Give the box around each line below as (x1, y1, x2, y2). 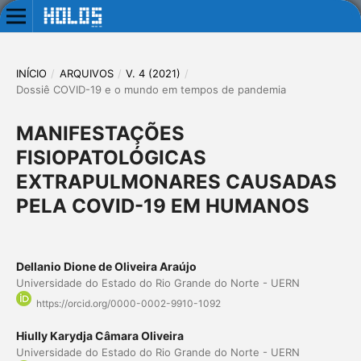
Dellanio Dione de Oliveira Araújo (15, 259, 197, 273)
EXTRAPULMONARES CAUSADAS (15, 169, 337, 193)
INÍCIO (15, 66, 47, 80)
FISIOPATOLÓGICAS (15, 145, 206, 169)
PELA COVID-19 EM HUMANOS (15, 193, 309, 218)
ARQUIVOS (59, 66, 114, 80)
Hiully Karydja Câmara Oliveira (15, 329, 184, 343)
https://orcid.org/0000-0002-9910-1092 (35, 297, 221, 310)
